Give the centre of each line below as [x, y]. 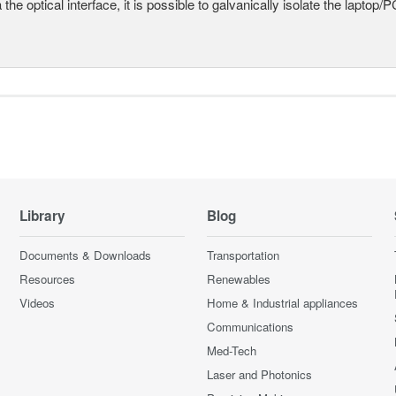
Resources [48, 279]
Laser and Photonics [259, 375]
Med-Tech [231, 351]
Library [43, 216]
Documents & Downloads [86, 255]
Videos [38, 303]
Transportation [243, 255]
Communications [250, 327]
